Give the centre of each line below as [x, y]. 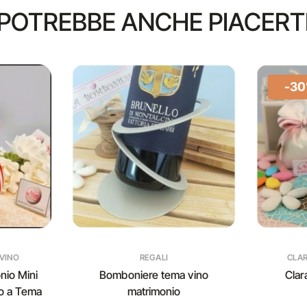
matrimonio [154, 291]
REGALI [154, 257]
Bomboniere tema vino [154, 275]
